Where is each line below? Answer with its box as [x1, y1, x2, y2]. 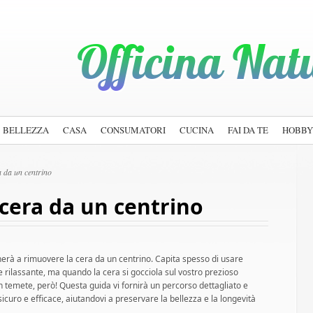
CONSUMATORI [101, 124, 166, 136]
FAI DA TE [228, 124, 268, 136]
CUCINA [180, 124, 214, 136]
